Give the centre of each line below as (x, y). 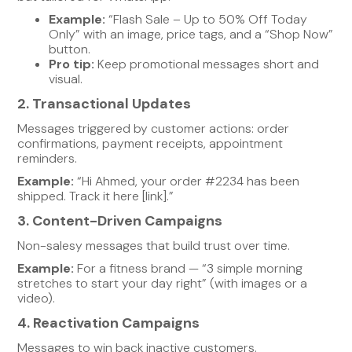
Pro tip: (72, 64)
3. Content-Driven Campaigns (120, 220)
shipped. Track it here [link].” (96, 196)
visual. (66, 79)
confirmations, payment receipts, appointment (150, 143)
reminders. (48, 158)
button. (70, 49)
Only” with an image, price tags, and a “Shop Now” (191, 34)
